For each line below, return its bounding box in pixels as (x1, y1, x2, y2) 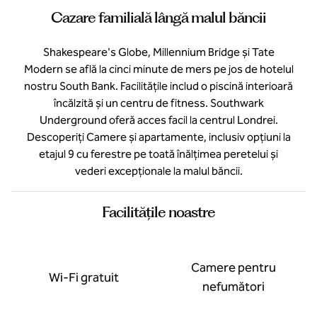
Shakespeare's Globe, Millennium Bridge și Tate (42, 45, 275, 59)
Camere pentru (191, 260, 276, 275)
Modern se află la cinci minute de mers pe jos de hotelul (23, 62, 294, 76)
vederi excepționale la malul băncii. (74, 164, 243, 178)
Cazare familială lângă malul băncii (51, 8, 266, 26)
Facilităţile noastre (102, 203, 215, 221)
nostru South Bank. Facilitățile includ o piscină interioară (24, 79, 293, 93)
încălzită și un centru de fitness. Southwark (53, 96, 264, 110)
